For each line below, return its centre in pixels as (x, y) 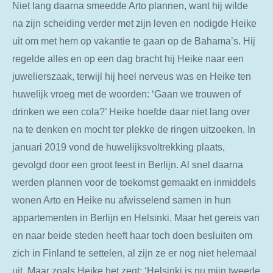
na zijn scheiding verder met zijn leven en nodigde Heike (134, 23)
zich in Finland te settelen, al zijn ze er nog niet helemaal (134, 253)
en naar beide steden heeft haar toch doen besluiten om (132, 236)
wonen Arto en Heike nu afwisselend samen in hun (122, 200)
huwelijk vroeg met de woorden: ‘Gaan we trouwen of (126, 94)
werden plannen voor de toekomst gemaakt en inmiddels (134, 183)
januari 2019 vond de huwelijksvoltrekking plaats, (119, 147)
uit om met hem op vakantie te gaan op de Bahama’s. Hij (134, 41)
